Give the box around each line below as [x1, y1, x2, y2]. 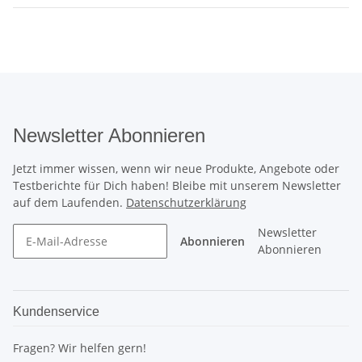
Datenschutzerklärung [126, 194, 246, 210]
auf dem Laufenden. [13, 194, 126, 210]
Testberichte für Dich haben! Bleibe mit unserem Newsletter [13, 177, 341, 193]
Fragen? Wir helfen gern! [13, 339, 146, 356]
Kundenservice [13, 304, 99, 318]
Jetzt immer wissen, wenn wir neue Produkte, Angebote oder [13, 160, 339, 176]
